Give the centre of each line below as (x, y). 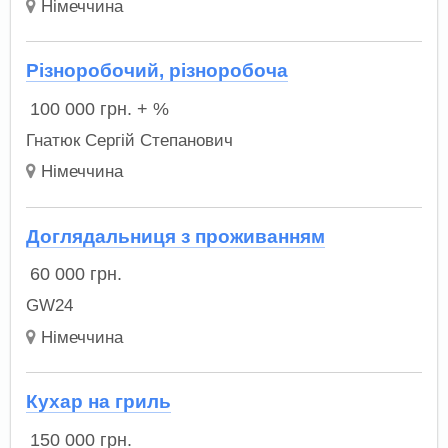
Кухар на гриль (98, 402)
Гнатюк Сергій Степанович (129, 140)
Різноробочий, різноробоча (156, 71)
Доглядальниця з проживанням (175, 236)
